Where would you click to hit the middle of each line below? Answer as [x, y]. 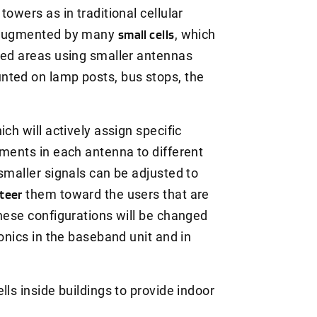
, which [195, 34]
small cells [146, 34]
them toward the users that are [116, 194]
